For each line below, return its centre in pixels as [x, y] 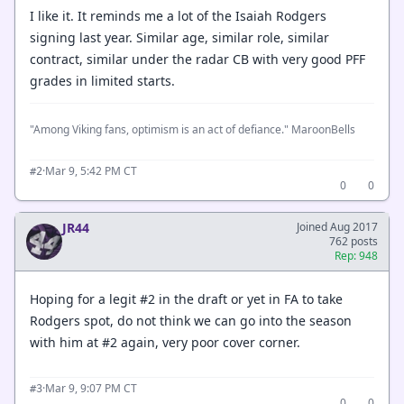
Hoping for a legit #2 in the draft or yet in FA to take [186, 298]
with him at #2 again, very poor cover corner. [165, 342]
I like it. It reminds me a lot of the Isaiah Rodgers [178, 16]
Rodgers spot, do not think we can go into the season [191, 320]
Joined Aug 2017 [337, 227]
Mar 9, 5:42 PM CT [91, 171]
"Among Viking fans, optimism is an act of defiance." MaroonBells [193, 129]
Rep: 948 [356, 256]
